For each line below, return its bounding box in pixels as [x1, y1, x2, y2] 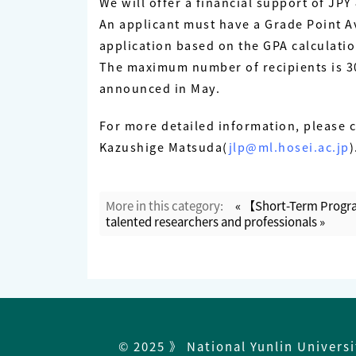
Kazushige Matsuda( [99, 138, 229, 156]
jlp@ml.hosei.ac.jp [228, 138, 350, 156]
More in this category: [105, 197, 223, 215]
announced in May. [99, 79, 220, 97]
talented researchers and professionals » [105, 213, 325, 230]
